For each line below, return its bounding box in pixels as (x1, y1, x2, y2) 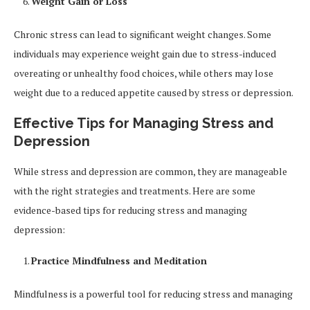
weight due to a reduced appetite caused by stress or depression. (14, 86, 293, 100)
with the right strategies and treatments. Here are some (14, 184, 255, 198)
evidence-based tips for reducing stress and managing (14, 203, 247, 217)
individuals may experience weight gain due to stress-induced (14, 47, 276, 61)
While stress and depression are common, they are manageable (14, 165, 287, 179)
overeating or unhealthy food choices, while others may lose (14, 66, 273, 80)
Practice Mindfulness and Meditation (31, 254, 207, 268)
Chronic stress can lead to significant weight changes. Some (14, 28, 271, 42)
